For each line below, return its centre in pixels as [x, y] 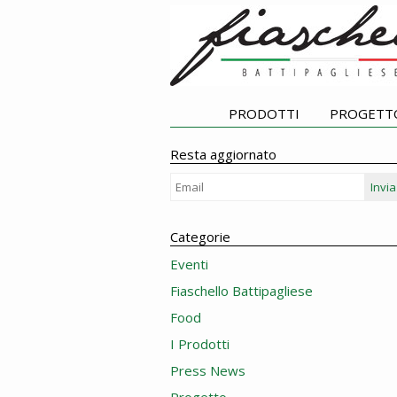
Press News [208, 370]
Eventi [189, 264]
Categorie [200, 237]
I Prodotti [200, 344]
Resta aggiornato [223, 154]
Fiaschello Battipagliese [241, 291]
